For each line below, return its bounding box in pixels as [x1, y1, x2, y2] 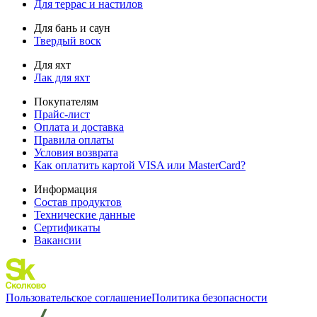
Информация [34, 183, 97, 195]
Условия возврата [34, 146, 118, 158]
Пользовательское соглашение [6, 291, 151, 304]
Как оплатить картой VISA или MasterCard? [34, 158, 246, 171]
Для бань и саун [34, 21, 110, 34]
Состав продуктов [34, 195, 122, 208]
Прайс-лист [34, 108, 90, 120]
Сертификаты [34, 221, 100, 234]
